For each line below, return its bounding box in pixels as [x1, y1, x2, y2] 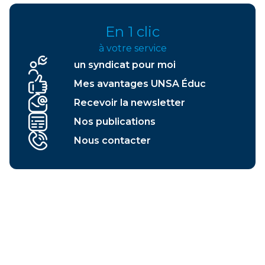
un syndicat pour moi [73, 59, 176, 70]
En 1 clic [105, 22, 160, 40]
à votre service [98, 42, 167, 54]
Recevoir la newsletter [73, 96, 185, 108]
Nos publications [73, 115, 156, 127]
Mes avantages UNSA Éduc [73, 77, 206, 89]
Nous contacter [73, 134, 151, 146]
